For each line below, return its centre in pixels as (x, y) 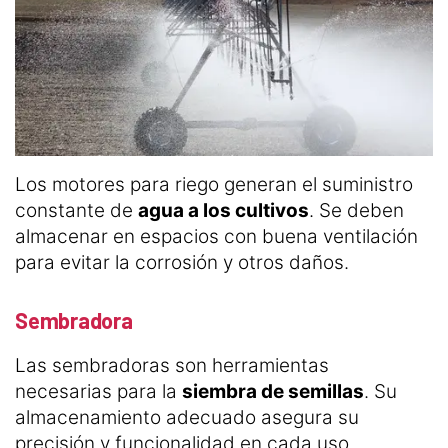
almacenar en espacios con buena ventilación (216, 236)
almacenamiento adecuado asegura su (187, 417)
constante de (76, 210)
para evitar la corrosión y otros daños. (184, 262)
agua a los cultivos (223, 210)
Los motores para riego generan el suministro (214, 184)
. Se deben (356, 210)
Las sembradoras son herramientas (172, 365)
